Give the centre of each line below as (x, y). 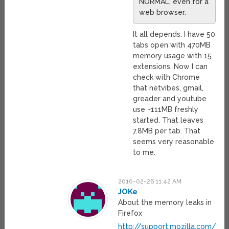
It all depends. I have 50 (174, 35)
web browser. (163, 13)
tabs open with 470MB (172, 45)
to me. (144, 153)
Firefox (130, 213)
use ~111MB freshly (166, 110)
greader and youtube (170, 99)
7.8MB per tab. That (167, 131)
